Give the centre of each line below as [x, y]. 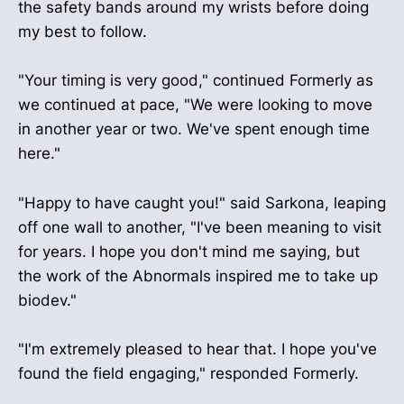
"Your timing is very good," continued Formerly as [196, 81]
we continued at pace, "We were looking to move [195, 105]
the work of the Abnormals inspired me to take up [198, 275]
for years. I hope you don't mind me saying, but [189, 251]
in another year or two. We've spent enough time [194, 129]
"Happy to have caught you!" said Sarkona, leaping [202, 202]
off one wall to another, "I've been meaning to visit [200, 227]
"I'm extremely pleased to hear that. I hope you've [197, 349]
